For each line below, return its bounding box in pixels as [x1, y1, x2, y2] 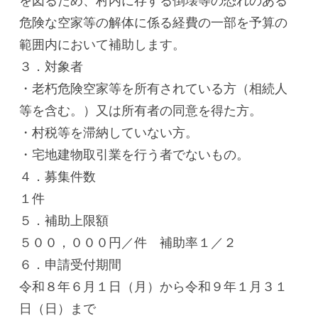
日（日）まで [19, 301, 97, 317]
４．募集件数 [19, 169, 97, 185]
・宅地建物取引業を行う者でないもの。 [19, 147, 250, 163]
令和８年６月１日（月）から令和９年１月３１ [19, 279, 288, 295]
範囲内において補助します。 [19, 37, 186, 53]
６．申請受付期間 [19, 257, 122, 273]
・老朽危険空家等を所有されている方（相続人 [19, 81, 288, 97]
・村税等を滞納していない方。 [19, 125, 199, 141]
